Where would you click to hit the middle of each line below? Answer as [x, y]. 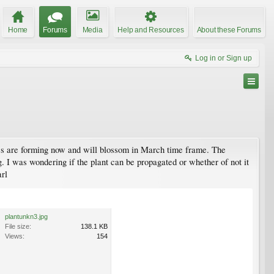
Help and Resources [151, 30]
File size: [18, 226]
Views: [15, 236]
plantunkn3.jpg [26, 216]
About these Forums [229, 30]
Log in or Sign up [224, 58]
